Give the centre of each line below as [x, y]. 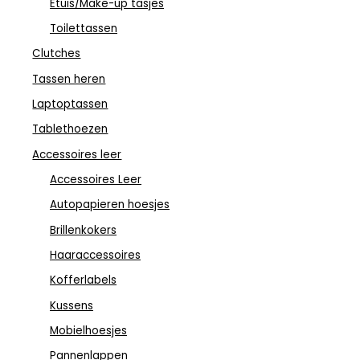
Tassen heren [69, 79]
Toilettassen [84, 28]
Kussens [72, 305]
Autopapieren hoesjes [110, 205]
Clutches [57, 54]
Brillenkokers [83, 230]
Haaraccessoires [95, 255]
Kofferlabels [83, 280]
